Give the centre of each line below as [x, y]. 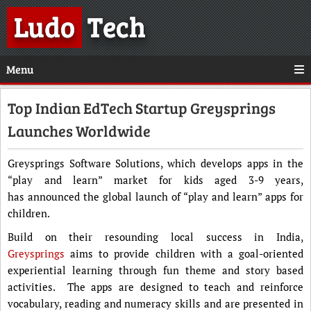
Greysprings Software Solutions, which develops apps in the [155, 163]
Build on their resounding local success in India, [155, 237]
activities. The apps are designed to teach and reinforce [155, 287]
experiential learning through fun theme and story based [155, 270]
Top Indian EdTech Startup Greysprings [142, 108]
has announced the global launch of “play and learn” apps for [155, 196]
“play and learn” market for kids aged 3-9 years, [155, 180]
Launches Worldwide [79, 131]
